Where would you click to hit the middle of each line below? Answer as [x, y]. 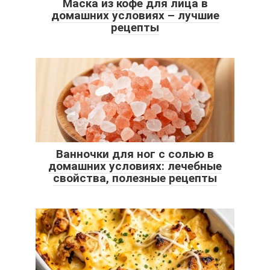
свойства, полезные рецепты [135, 178]
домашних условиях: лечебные [135, 166]
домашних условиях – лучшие [135, 16]
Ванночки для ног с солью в [135, 154]
